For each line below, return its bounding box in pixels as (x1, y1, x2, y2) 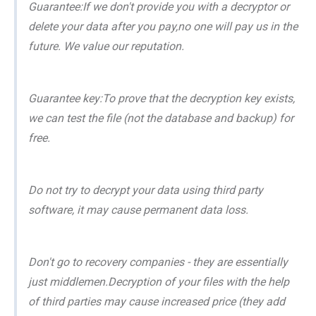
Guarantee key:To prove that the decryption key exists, (28, 91, 295, 105)
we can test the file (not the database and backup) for (28, 111, 293, 125)
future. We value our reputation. (28, 39, 184, 53)
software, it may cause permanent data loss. (28, 202, 248, 217)
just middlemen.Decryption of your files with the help (28, 274, 289, 288)
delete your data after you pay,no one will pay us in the (28, 19, 298, 33)
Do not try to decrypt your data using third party (28, 183, 263, 197)
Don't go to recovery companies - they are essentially (28, 255, 288, 269)
